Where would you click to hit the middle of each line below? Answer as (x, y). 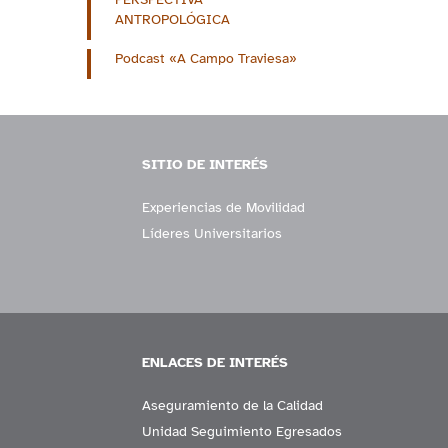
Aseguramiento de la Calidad (233, 406)
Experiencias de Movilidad (224, 208)
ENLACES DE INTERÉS (215, 363)
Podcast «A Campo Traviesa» (206, 59)
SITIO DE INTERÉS (205, 165)
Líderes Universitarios (212, 234)
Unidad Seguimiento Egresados (242, 432)
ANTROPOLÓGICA (172, 20)
